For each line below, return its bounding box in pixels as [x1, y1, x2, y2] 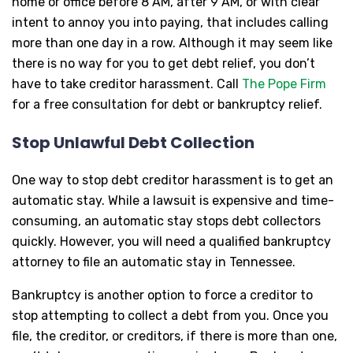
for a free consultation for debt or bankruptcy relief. [12, 96, 322, 112]
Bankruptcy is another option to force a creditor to [12, 287, 313, 303]
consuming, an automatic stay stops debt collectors [12, 213, 321, 229]
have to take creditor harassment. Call [12, 76, 242, 91]
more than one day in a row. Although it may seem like [12, 35, 333, 50]
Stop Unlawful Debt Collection [12, 131, 255, 154]
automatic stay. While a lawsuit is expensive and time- [12, 192, 334, 208]
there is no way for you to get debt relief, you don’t [12, 55, 315, 71]
